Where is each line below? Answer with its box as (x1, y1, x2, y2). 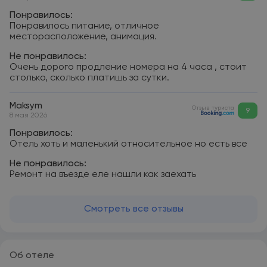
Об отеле (10, 251, 54, 260)
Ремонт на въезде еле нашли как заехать (10, 170, 196, 179)
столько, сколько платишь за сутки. (10, 73, 169, 83)
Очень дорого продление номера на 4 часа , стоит (10, 63, 247, 72)
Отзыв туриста (192, 104, 234, 111)
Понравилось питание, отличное (10, 21, 159, 31)
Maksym (10, 101, 42, 110)
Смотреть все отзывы (83, 204, 184, 214)
